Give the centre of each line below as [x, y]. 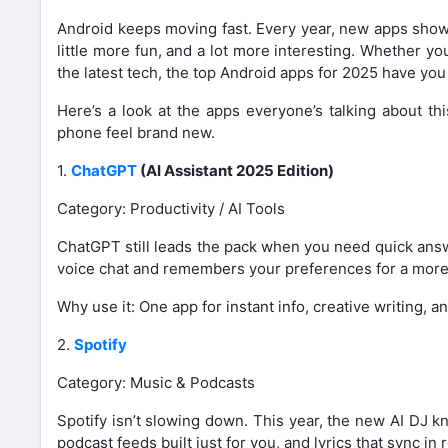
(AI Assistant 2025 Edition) [237, 170]
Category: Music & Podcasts [156, 382]
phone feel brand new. [136, 132]
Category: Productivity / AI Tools [171, 208]
